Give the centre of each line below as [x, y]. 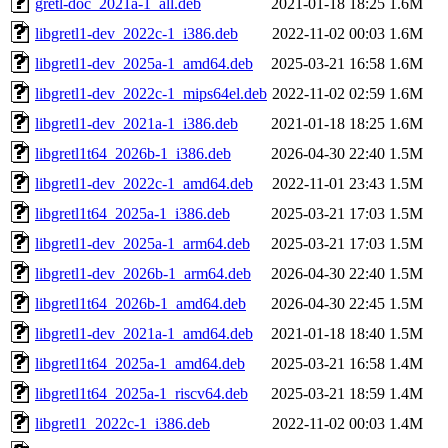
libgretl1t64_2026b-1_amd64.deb [140, 303]
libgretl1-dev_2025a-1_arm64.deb [142, 243]
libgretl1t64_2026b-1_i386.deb [133, 153]
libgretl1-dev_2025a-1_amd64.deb [144, 63]
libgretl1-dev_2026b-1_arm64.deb [143, 273]
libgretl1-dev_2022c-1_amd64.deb [144, 183]
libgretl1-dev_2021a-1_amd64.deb [144, 333]
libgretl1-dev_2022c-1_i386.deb [136, 33]
